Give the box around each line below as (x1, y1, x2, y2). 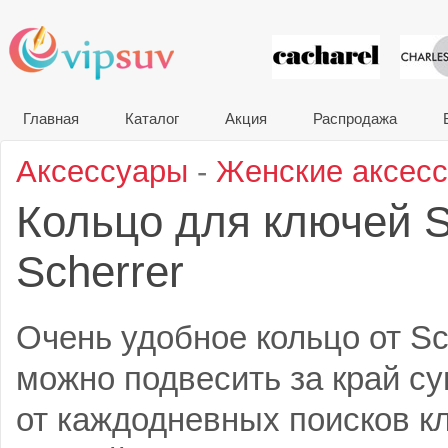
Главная (23, 110, 79, 127)
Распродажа (313, 110, 397, 127)
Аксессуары (16, 154, 188, 189)
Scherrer (16, 247, 184, 296)
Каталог (125, 110, 179, 127)
